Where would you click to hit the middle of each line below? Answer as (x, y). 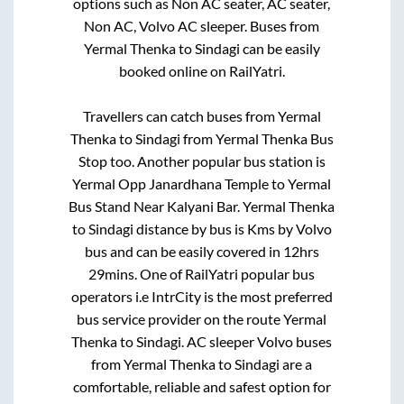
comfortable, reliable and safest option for (202, 386)
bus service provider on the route (180, 318)
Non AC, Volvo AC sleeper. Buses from (202, 25)
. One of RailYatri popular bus (225, 273)
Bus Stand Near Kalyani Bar (153, 206)
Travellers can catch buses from (180, 115)
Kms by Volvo (289, 228)
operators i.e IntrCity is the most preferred (202, 296)
